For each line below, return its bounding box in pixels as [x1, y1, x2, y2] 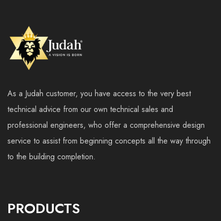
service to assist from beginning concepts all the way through [7, 135, 211, 147]
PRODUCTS [7, 198, 80, 219]
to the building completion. [7, 151, 96, 162]
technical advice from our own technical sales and [7, 104, 173, 115]
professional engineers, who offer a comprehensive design [7, 119, 205, 131]
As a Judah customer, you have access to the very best [7, 88, 191, 99]
